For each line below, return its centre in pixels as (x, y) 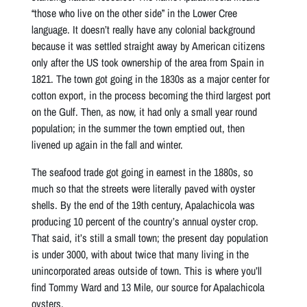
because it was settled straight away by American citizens (149, 46)
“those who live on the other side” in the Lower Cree (135, 13)
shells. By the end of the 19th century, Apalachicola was (144, 205)
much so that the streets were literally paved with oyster (144, 188)
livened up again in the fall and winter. (108, 144)
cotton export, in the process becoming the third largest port (151, 95)
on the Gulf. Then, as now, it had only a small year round (145, 111)
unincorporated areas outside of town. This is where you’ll (147, 270)
